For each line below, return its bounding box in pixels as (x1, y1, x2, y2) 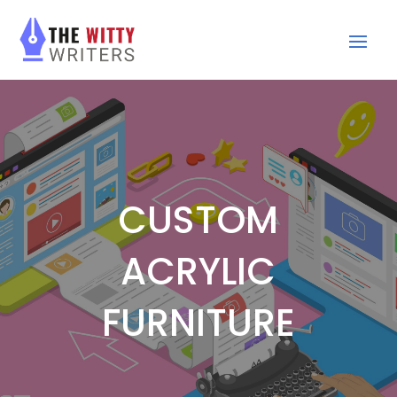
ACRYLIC (121, 245, 276, 299)
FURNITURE (101, 297, 295, 350)
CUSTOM (118, 194, 279, 247)
